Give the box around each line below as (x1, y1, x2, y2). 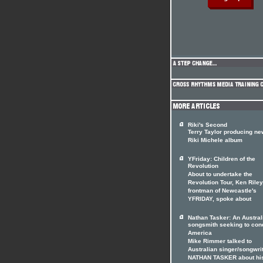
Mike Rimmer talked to (188, 238, 252, 246)
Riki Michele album (188, 137, 242, 145)
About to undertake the (188, 171, 252, 179)
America (188, 230, 212, 238)
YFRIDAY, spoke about (188, 195, 251, 204)
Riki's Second (188, 122, 227, 128)
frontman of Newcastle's (188, 187, 257, 195)
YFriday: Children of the (188, 156, 255, 162)
